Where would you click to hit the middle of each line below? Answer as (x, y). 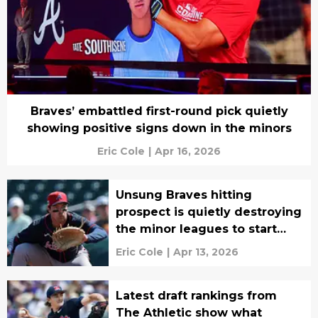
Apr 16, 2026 (188, 151)
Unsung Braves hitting (183, 195)
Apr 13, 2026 (205, 252)
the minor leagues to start (196, 229)
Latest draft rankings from (196, 296)
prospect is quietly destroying (208, 212)
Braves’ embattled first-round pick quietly (159, 111)
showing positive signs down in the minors (159, 128)
